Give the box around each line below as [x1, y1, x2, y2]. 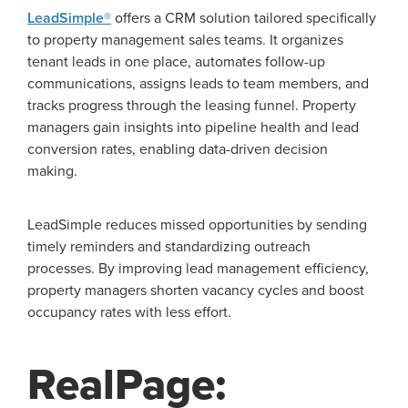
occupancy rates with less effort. [27, 303, 231, 322]
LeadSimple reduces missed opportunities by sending [27, 216, 367, 235]
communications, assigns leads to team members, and [27, 75, 369, 94]
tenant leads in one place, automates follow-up [27, 53, 325, 72]
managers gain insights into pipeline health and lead [27, 118, 359, 138]
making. [27, 162, 77, 181]
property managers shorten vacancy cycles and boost [27, 281, 364, 301]
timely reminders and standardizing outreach [27, 238, 311, 257]
